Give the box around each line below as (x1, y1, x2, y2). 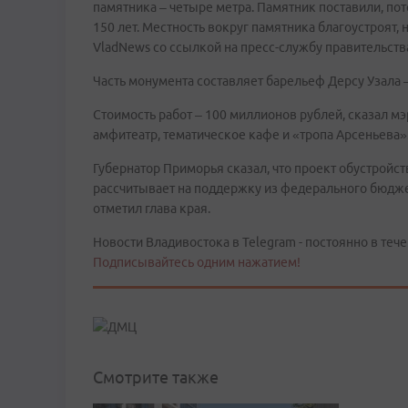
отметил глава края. (93, 201, 210, 216)
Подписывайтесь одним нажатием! (93, 255, 301, 270)
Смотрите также (93, 368, 219, 387)
